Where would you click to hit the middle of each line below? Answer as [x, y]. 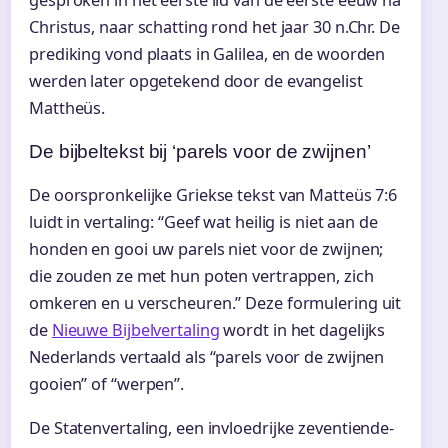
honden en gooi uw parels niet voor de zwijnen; [206, 249]
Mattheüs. [67, 108]
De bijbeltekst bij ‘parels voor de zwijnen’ [200, 152]
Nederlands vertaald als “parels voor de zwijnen [207, 357]
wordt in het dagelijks [302, 330]
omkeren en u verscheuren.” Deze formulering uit [215, 303]
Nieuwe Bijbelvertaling [135, 330]
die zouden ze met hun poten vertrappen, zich [201, 276]
